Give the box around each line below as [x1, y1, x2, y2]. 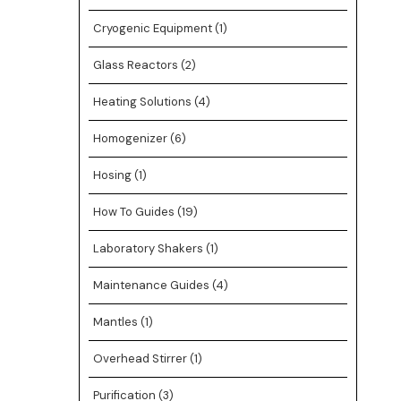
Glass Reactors [92, 57, 181, 73]
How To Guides [92, 204, 177, 219]
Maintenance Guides [92, 277, 212, 293]
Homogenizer [92, 131, 170, 146]
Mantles [92, 314, 141, 329]
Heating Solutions [92, 94, 194, 109]
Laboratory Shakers [92, 241, 206, 256]
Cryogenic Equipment [92, 21, 215, 36]
